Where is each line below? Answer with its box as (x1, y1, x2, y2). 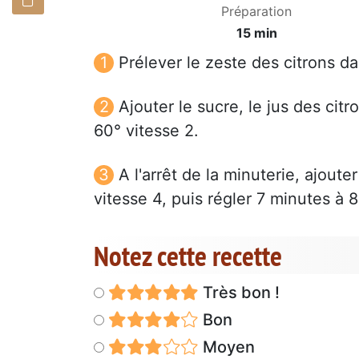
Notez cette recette (94, 236, 282, 274)
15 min (236, 24, 277, 41)
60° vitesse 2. (94, 120, 199, 140)
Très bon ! (198, 282, 280, 302)
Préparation (221, 2, 292, 19)
